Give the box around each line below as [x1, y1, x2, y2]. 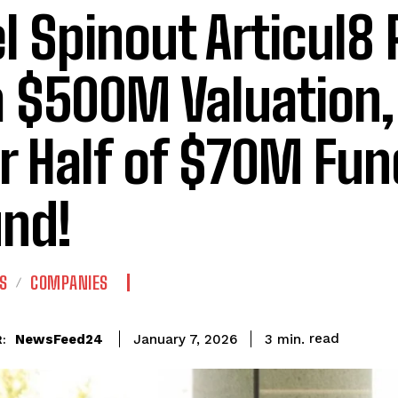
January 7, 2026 [133, 331, 237, 348]
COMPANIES [30, 272, 108, 293]
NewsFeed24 [15, 330, 103, 347]
